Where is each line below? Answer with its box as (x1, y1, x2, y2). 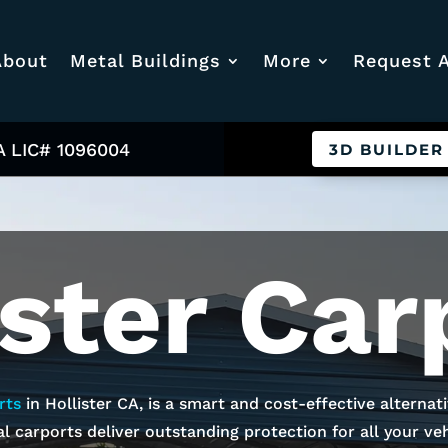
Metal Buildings (69, 50, 221, 72)
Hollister (44, 394, 112, 414)
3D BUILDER (329, 139, 444, 159)
